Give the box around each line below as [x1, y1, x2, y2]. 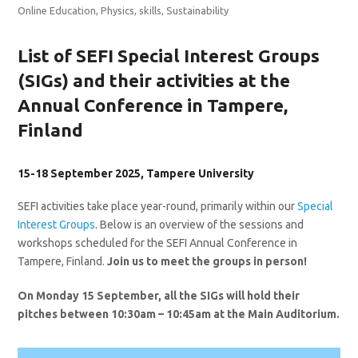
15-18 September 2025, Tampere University [18, 167, 255, 180]
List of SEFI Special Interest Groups [18, 46, 320, 66]
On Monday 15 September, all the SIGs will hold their [18, 289, 300, 302]
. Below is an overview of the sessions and [95, 218, 304, 231]
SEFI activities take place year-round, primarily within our [18, 200, 298, 213]
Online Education [18, 5, 97, 16]
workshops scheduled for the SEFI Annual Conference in [18, 237, 298, 249]
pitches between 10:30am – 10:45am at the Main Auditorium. [18, 308, 340, 320]
